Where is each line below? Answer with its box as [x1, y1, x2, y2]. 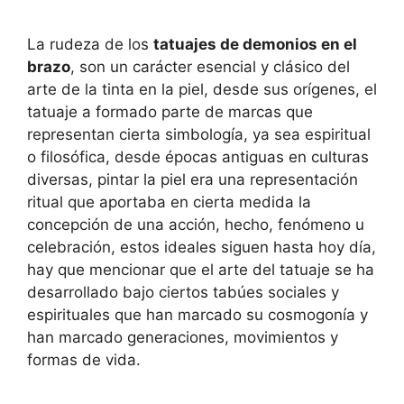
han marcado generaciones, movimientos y [27, 328, 338, 347]
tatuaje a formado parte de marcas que [27, 103, 313, 122]
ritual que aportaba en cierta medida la [27, 193, 311, 212]
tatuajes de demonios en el [153, 35, 357, 54]
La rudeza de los [27, 35, 153, 54]
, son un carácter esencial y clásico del [70, 58, 350, 77]
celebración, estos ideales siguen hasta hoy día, [27, 238, 376, 257]
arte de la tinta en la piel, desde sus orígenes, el [27, 80, 377, 99]
